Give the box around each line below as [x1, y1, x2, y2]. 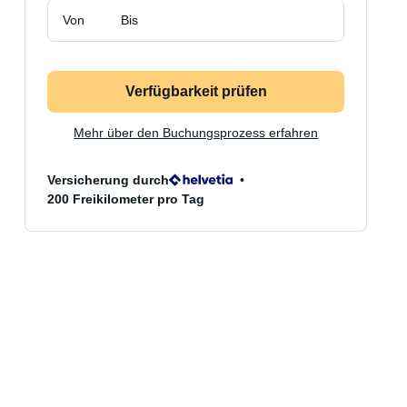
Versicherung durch [47, 173, 170, 187]
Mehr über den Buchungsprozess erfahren [74, 125, 319, 140]
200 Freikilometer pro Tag [47, 192, 205, 206]
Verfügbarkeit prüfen [124, 84, 267, 99]
